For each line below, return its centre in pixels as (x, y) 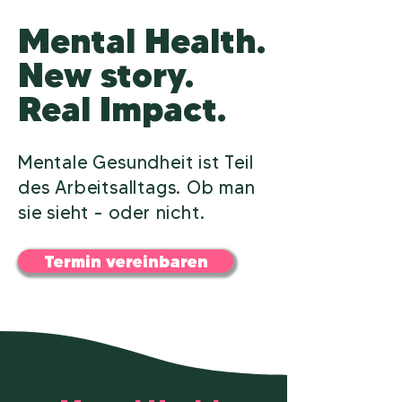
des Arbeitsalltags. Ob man (137, 188)
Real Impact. (122, 109)
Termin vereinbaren (126, 261)
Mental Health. (142, 41)
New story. (110, 75)
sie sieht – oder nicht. (112, 213)
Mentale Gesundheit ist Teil (136, 162)
